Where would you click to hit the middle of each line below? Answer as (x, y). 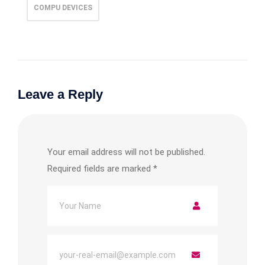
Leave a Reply (60, 94)
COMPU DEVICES (63, 7)
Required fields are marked (100, 168)
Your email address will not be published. (126, 152)
